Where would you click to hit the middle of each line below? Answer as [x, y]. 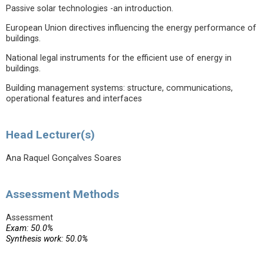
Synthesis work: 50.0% [47, 239]
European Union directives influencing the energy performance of [131, 28]
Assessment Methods [62, 194]
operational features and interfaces [74, 99]
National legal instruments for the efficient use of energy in [119, 58]
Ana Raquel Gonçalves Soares [64, 158]
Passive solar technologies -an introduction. [90, 9]
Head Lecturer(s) [50, 135]
